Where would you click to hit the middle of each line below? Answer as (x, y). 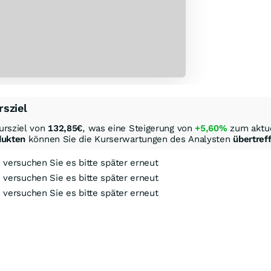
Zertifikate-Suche (210, 255)
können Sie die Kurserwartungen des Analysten (129, 139)
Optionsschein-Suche (119, 255)
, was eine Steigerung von (139, 128)
